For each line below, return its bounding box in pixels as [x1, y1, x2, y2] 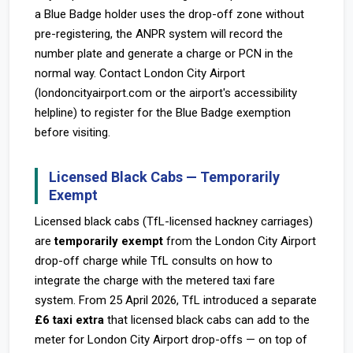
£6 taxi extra [35, 313, 104, 327]
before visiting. [35, 125, 110, 139]
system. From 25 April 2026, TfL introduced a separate [35, 293, 317, 307]
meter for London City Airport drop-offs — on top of [35, 333, 307, 347]
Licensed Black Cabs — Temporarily [49, 169, 280, 185]
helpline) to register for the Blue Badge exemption [35, 106, 291, 120]
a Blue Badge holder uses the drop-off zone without [35, 7, 304, 21]
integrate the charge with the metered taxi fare [35, 273, 275, 288]
